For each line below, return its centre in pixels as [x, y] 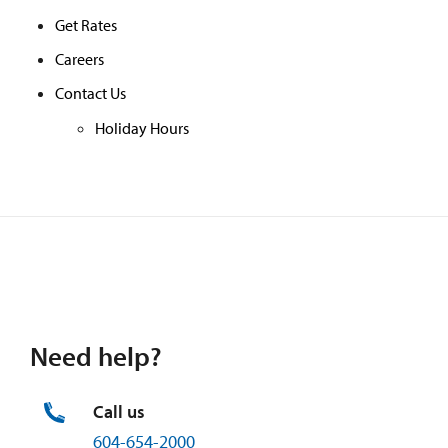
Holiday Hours [142, 128]
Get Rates [86, 24]
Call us [119, 411]
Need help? [96, 355]
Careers [79, 58]
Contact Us [90, 92]
